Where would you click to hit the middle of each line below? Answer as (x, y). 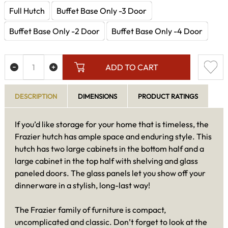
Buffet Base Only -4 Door (157, 31)
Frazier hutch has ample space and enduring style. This (113, 137)
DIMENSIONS (97, 96)
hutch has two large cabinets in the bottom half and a (109, 149)
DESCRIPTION (36, 96)
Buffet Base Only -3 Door (102, 10)
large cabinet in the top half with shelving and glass (106, 161)
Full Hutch (27, 10)
